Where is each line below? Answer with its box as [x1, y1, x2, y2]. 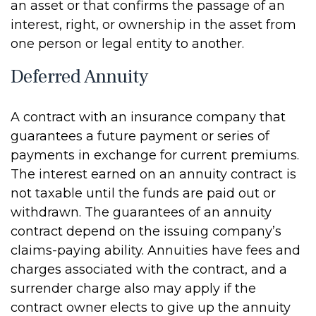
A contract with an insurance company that [11, 109, 286, 125]
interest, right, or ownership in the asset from [11, 17, 296, 32]
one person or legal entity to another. [11, 36, 244, 51]
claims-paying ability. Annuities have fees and [11, 243, 300, 258]
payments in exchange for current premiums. [11, 147, 299, 163]
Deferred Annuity [11, 64, 148, 89]
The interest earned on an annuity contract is [11, 166, 296, 182]
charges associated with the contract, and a [11, 262, 287, 277]
